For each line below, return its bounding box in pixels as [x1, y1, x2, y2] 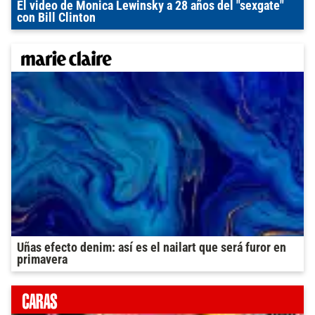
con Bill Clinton [17, 11, 96, 25]
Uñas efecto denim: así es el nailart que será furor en [17, 240, 286, 255]
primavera [17, 252, 67, 267]
